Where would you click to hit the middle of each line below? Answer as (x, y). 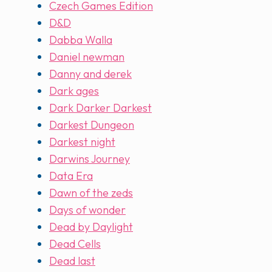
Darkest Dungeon (92, 125)
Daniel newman (87, 57)
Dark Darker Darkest (100, 108)
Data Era (71, 176)
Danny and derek (90, 74)
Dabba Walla (81, 40)
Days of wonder (87, 210)
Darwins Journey (90, 159)
